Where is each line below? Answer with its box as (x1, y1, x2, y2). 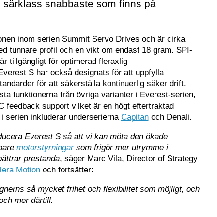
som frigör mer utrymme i (73, 142, 168, 152)
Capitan (121, 112, 149, 122)
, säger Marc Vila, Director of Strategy (59, 154, 198, 163)
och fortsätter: (40, 165, 93, 174)
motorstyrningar (16, 142, 74, 152)
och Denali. (148, 112, 192, 122)
